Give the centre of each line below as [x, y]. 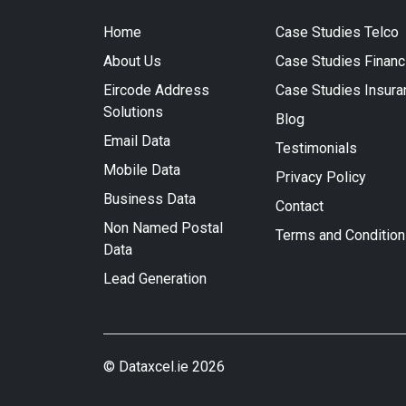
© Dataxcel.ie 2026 [164, 367]
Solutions [133, 112]
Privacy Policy [321, 177]
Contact [300, 206]
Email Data [137, 141]
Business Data [150, 199]
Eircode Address [156, 90]
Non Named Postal [163, 228]
